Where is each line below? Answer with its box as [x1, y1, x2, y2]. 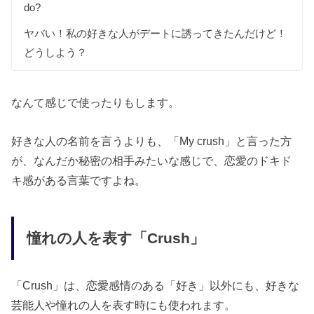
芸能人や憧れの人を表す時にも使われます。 [11, 298, 236, 311]
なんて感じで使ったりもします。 [11, 96, 180, 109]
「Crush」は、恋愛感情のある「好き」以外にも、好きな [11, 278, 300, 292]
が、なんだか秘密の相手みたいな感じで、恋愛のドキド [11, 153, 292, 167]
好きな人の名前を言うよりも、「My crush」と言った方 [11, 134, 292, 147]
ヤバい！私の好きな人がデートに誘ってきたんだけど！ [24, 27, 287, 39]
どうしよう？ [24, 46, 88, 58]
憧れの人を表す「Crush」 [26, 230, 205, 247]
